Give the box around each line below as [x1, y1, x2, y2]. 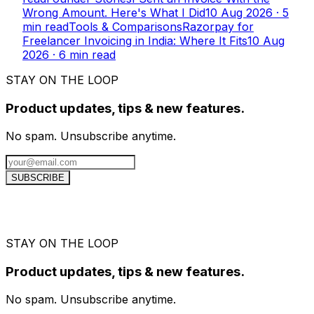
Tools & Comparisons [69, 19, 182, 34]
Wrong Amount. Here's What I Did [22, 5, 205, 20]
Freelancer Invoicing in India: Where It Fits [22, 33, 247, 48]
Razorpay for [182, 19, 254, 34]
